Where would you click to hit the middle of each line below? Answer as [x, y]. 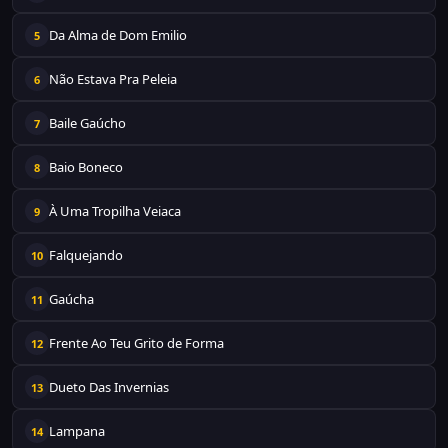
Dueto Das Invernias [109, 387]
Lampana [77, 431]
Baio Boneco [86, 167]
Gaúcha [71, 299]
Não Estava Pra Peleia [113, 79]
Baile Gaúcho [87, 123]
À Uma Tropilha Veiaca [115, 211]
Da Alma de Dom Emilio [118, 35]
